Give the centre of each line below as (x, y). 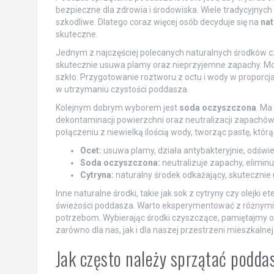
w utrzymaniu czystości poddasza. (122, 89)
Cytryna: (97, 175)
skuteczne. (76, 34)
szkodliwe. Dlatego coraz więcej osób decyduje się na (158, 22)
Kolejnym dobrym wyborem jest (117, 108)
